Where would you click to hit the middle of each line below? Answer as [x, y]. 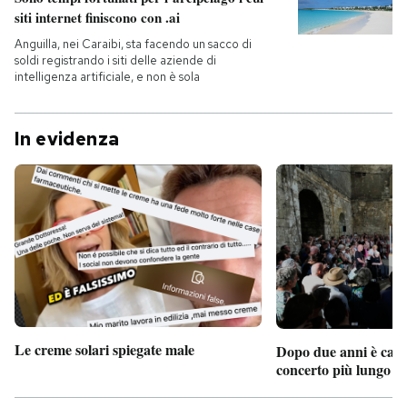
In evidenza [67, 139]
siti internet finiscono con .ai [97, 17]
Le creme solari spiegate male [104, 349]
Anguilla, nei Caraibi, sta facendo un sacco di [133, 44]
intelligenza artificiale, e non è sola [107, 77]
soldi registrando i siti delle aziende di [115, 60]
